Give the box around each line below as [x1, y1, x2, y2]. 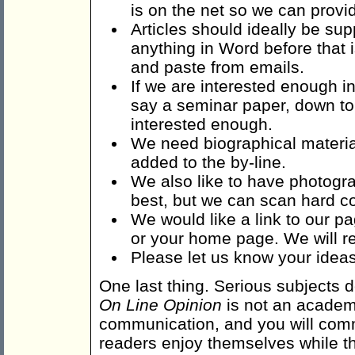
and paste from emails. [131, 58, 304, 77]
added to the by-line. [131, 153, 286, 172]
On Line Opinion [99, 296, 222, 315]
